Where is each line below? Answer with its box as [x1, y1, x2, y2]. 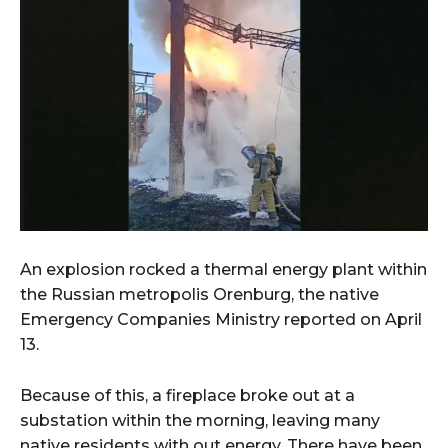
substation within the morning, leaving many [20, 411, 380, 431]
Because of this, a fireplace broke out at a [20, 386, 355, 406]
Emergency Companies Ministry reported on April [20, 310, 422, 330]
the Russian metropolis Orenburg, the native [20, 285, 379, 305]
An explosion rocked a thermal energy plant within [20, 260, 427, 280]
